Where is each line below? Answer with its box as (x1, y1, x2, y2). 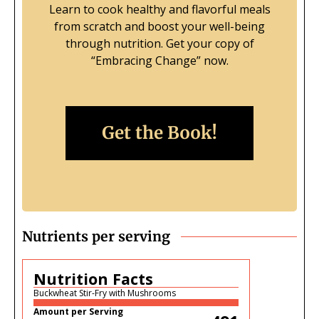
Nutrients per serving (22, 228, 170, 246)
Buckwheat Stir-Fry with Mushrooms (33, 287, 176, 300)
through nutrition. (65, 36, 166, 52)
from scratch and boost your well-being (54, 19, 265, 35)
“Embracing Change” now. (90, 53, 229, 69)
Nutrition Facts (33, 268, 153, 290)
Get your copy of (165, 36, 254, 52)
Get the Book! (102, 122, 217, 145)
